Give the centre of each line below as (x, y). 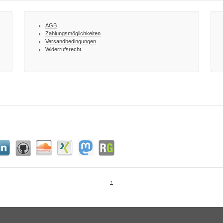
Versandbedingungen (71, 42)
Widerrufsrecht (63, 50)
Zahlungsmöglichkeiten (73, 34)
